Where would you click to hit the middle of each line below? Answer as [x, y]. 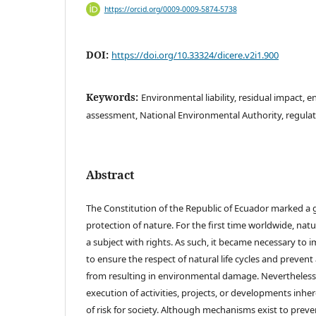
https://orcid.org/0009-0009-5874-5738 [170, 9]
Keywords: [114, 97]
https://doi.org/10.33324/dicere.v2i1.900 [195, 55]
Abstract [110, 175]
